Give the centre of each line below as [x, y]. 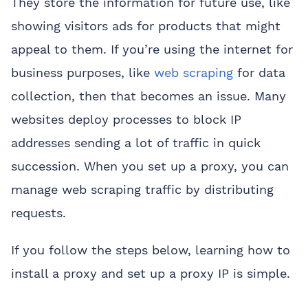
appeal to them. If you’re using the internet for [152, 49]
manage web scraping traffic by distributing [142, 189]
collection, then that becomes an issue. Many [148, 96]
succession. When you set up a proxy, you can [150, 166]
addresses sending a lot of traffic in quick [136, 143]
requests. [38, 213]
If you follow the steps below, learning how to [151, 250]
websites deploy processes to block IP [126, 119]
